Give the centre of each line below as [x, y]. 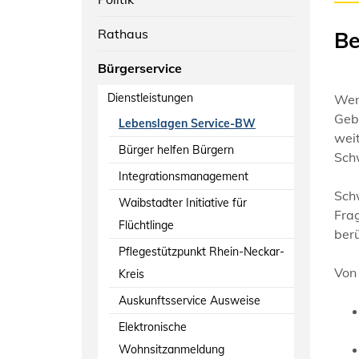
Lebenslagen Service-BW [187, 123]
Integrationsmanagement [184, 176]
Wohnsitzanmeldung [171, 349]
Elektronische [153, 327]
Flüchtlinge [146, 225]
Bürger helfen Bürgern [176, 149]
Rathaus [123, 33]
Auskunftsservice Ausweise [190, 300]
